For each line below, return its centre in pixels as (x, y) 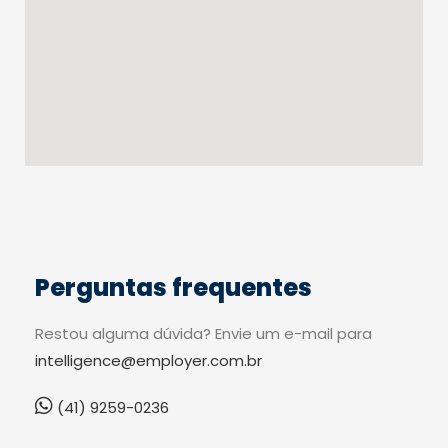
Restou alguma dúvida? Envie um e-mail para (203, 333)
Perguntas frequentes (173, 287)
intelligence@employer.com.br (148, 360)
